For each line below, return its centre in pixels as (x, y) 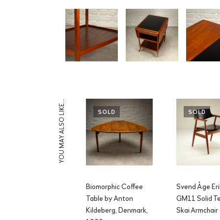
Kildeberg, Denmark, (117, 210)
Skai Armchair (197, 210)
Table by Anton (110, 198)
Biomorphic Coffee (114, 186)
